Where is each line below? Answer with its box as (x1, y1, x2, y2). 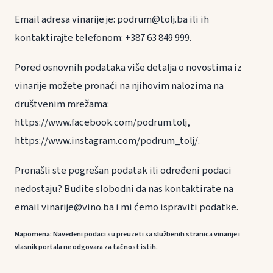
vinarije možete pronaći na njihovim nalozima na (15, 78, 224, 93)
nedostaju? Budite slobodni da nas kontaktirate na (15, 181, 233, 196)
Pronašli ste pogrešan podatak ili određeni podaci (15, 163, 232, 178)
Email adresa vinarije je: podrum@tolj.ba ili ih (15, 12, 209, 27)
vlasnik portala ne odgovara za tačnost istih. (15, 242, 158, 253)
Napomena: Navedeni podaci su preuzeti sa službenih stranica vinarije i (15, 229, 240, 240)
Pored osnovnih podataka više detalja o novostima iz (15, 60, 242, 75)
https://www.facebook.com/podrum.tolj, (15, 115, 190, 130)
